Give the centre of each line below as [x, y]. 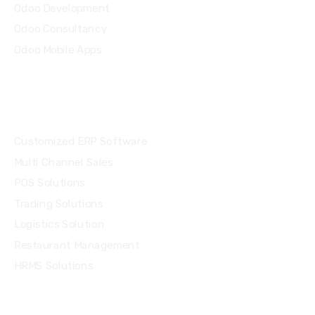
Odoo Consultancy [61, 29]
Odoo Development [62, 8]
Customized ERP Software [81, 142]
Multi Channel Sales [64, 162]
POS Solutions [50, 183]
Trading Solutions [59, 204]
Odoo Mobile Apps [58, 50]
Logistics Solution [59, 224]
